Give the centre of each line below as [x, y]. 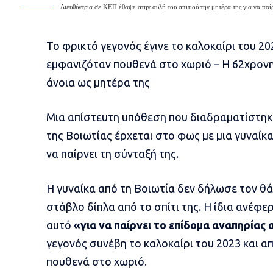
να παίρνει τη [80, 154]
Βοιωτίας [89, 136]
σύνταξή [135, 154]
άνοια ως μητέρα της [98, 83]
